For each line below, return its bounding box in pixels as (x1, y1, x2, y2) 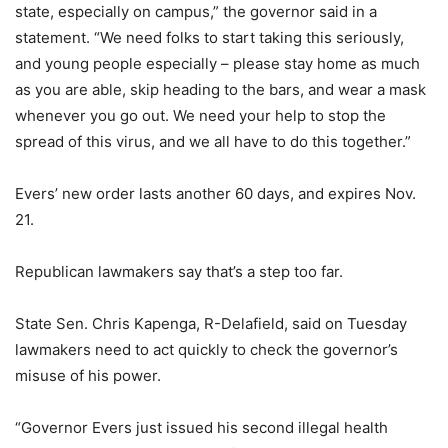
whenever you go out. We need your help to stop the (15, 105, 386, 125)
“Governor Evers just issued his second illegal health (15, 417, 388, 437)
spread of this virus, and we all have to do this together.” (15, 131, 411, 151)
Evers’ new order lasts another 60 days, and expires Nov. (15, 183, 416, 203)
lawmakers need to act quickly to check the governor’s (15, 339, 398, 359)
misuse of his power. (15, 365, 161, 385)
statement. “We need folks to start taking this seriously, (15, 27, 404, 47)
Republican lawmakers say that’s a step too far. (15, 261, 343, 281)
